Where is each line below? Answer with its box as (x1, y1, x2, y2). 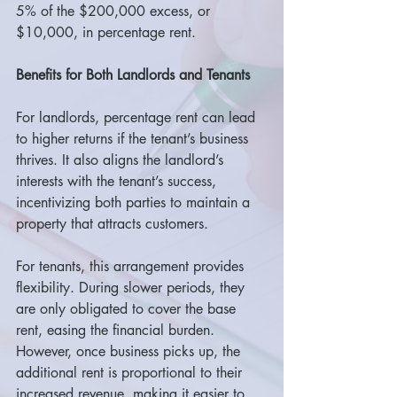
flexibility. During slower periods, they (16, 278, 249, 297)
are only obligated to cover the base (16, 300, 240, 318)
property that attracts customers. (16, 214, 208, 233)
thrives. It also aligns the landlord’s (16, 151, 228, 169)
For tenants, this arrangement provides (16, 257, 248, 276)
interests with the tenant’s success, (16, 172, 221, 191)
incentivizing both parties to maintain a (16, 193, 254, 212)
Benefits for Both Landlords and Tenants (16, 66, 250, 84)
